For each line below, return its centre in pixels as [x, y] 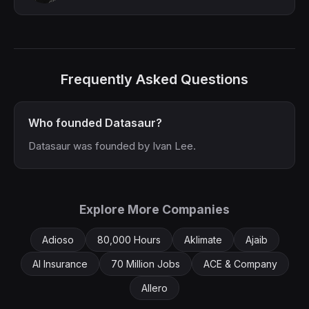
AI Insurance [60, 264]
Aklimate [203, 240]
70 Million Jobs [145, 264]
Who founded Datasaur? [95, 123]
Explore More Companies [154, 209]
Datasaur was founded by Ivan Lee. [112, 146]
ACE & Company [240, 264]
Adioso [58, 240]
